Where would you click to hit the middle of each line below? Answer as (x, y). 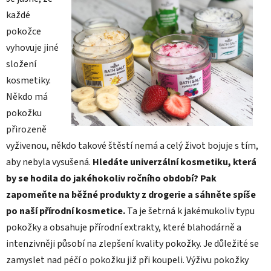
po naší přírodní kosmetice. (67, 211)
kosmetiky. (28, 80)
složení (21, 64)
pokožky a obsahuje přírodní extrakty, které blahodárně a (124, 227)
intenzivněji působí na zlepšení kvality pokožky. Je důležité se (132, 243)
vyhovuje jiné (32, 47)
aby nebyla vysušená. (49, 162)
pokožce (24, 31)
